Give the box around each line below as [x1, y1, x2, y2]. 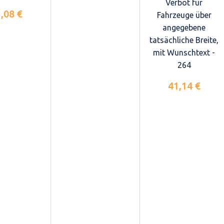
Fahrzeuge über [156, 10, 211, 20]
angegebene [162, 23, 205, 32]
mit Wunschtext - [153, 48, 215, 57]
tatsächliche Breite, [149, 35, 218, 45]
